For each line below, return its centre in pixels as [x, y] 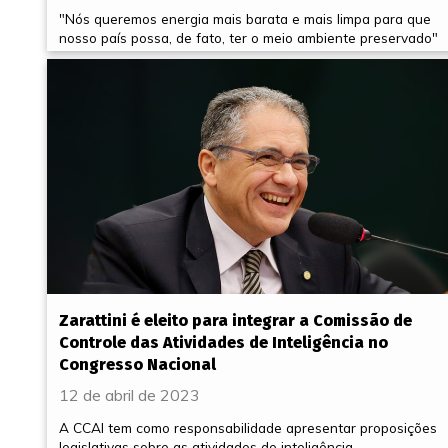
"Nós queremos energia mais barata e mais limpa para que [245, 18]
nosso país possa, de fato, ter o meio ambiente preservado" [248, 37]
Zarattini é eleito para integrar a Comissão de [235, 320]
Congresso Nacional [137, 364]
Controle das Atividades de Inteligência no [223, 342]
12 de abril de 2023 [129, 394]
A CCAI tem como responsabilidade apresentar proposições [248, 427]
